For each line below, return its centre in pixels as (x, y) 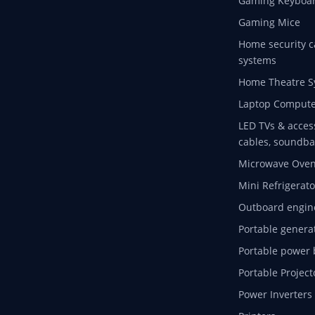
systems (257, 60)
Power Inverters (275, 294)
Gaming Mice (269, 22)
